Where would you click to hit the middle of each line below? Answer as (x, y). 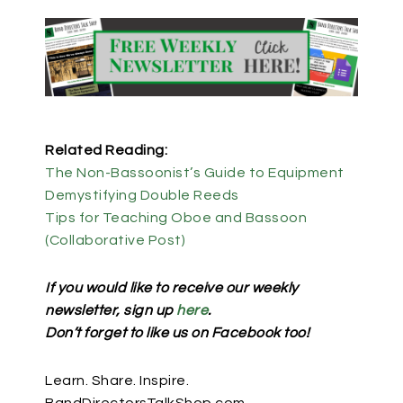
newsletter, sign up (111, 310)
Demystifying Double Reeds (142, 195)
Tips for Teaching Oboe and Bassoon (176, 217)
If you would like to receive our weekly (172, 287)
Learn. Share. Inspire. (117, 380)
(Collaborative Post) (115, 240)
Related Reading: (106, 150)
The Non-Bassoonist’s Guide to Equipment (195, 172)
